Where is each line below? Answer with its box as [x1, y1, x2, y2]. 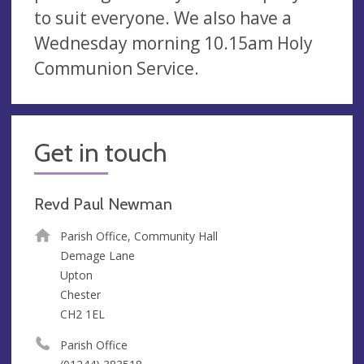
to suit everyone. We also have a [34, 6, 292, 29]
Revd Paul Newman [34, 193, 172, 214]
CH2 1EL [59, 305, 105, 322]
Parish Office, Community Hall [59, 227, 218, 244]
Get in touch [34, 136, 167, 168]
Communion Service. [34, 56, 199, 80]
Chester [59, 286, 101, 302]
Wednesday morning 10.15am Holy [34, 31, 313, 54]
